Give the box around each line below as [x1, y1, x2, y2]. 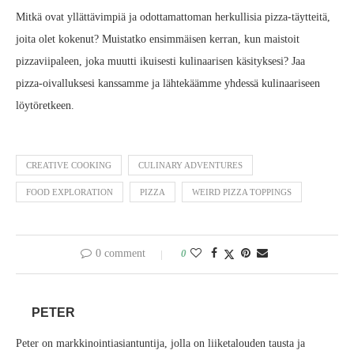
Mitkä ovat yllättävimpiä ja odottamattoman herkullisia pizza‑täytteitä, [16, 11, 330, 24]
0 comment [95, 247, 145, 260]
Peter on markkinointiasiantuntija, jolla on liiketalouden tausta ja [16, 337, 305, 350]
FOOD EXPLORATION [26, 187, 113, 198]
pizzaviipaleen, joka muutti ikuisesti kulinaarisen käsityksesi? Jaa [16, 55, 305, 68]
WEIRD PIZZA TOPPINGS [192, 187, 292, 198]
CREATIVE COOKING [26, 160, 111, 171]
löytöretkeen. [16, 100, 74, 112]
